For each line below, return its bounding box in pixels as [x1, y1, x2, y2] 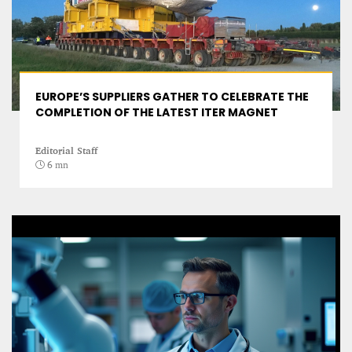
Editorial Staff [35, 145, 97, 157]
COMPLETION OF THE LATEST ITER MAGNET [35, 104, 278, 121]
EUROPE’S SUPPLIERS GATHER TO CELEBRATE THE [35, 89, 309, 105]
